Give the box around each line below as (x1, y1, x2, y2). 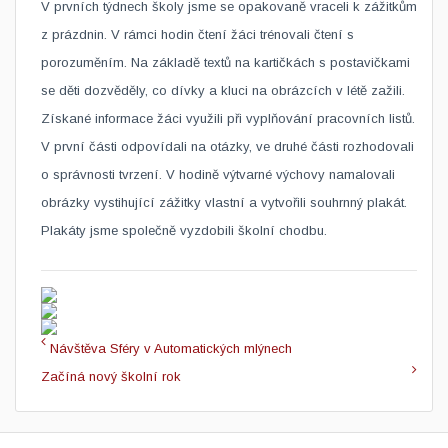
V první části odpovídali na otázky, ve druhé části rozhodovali (41, 139, 414, 154)
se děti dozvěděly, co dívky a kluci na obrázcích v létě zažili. (41, 83, 405, 98)
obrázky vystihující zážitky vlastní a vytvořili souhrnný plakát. (41, 195, 407, 210)
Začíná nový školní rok (41, 369, 181, 384)
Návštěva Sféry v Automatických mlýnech (49, 341, 292, 356)
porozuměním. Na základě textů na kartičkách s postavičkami (41, 55, 410, 70)
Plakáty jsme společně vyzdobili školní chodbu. (41, 223, 327, 238)
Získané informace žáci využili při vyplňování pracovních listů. (41, 111, 415, 126)
